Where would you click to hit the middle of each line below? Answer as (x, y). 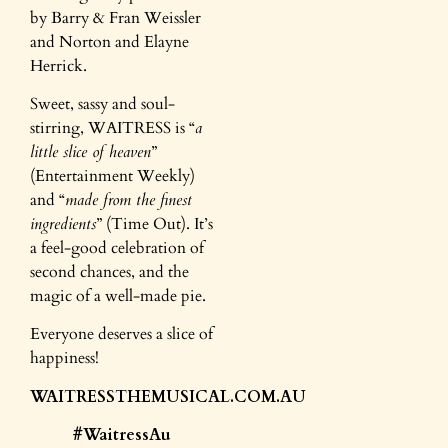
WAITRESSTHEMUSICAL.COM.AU (168, 396)
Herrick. (58, 65)
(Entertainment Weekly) (112, 175)
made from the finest (128, 199)
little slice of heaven (90, 151)
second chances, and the (109, 271)
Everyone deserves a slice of (121, 334)
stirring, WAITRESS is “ (112, 127)
